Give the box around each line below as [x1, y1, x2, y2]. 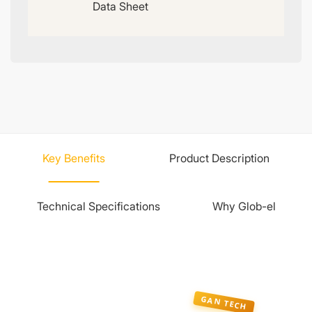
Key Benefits [42, 150, 105, 165]
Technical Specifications [36, 199, 160, 214]
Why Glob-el [212, 199, 276, 214]
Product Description [169, 150, 270, 165]
